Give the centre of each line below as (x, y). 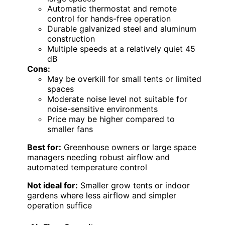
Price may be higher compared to (111, 119)
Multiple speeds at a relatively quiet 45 (121, 49)
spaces (61, 89)
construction (71, 39)
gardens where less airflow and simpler (102, 196)
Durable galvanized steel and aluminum (122, 29)
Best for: (44, 147)
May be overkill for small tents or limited (124, 79)
